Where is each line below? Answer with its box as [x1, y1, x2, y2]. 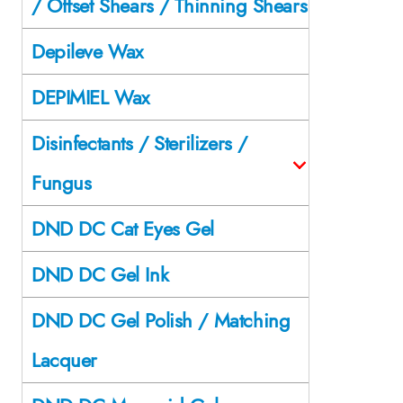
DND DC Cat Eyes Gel [31, 213, 215, 243]
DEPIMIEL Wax [31, 82, 149, 112]
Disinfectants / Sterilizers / [31, 128, 247, 157]
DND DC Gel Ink [31, 259, 169, 289]
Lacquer [31, 345, 98, 374]
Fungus [31, 167, 92, 197]
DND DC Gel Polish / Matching [31, 305, 291, 335]
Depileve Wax [31, 36, 143, 66]
